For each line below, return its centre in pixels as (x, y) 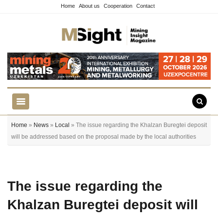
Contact (145, 6)
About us (89, 6)
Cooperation (118, 6)
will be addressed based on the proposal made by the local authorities (104, 136)
